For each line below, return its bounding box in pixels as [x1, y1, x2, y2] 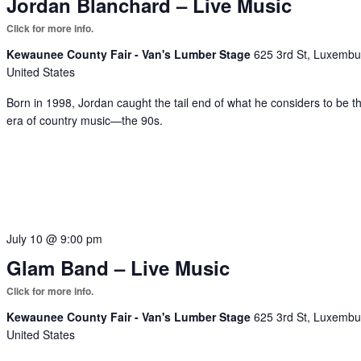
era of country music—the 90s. [6, 112, 164, 129]
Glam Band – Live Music [6, 253, 230, 281]
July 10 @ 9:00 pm [6, 230, 103, 247]
